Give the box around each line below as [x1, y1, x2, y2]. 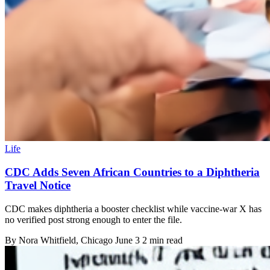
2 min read [142, 234, 183, 245]
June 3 [115, 234, 140, 245]
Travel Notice [5, 178, 71, 192]
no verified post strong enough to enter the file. [5, 214, 182, 225]
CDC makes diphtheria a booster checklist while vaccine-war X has [5, 203, 262, 214]
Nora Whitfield [19, 234, 76, 245]
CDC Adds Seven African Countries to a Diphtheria [5, 165, 260, 178]
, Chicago [76, 234, 115, 245]
